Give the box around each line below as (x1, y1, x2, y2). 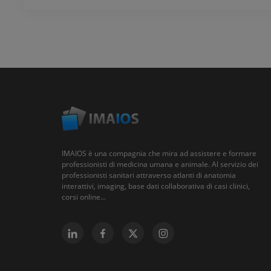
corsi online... (62, 192, 108, 203)
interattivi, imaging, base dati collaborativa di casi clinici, (62, 181, 250, 192)
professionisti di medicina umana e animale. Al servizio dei (62, 159, 258, 170)
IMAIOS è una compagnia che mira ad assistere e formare (62, 148, 256, 159)
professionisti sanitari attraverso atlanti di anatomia (62, 170, 236, 181)
